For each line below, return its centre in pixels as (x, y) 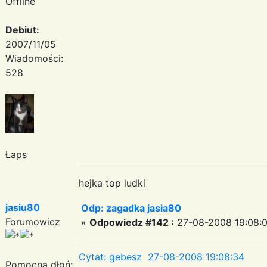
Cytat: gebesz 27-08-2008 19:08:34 (162, 257)
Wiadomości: (34, 58)
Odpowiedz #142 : (132, 222)
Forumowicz (33, 221)
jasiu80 (23, 207)
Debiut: (22, 30)
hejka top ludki (112, 183)
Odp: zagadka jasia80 (131, 208)
